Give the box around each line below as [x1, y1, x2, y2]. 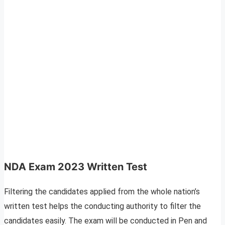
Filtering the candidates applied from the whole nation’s [4, 187, 200, 197]
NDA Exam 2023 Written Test [4, 161, 147, 173]
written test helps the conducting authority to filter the [4, 201, 201, 211]
